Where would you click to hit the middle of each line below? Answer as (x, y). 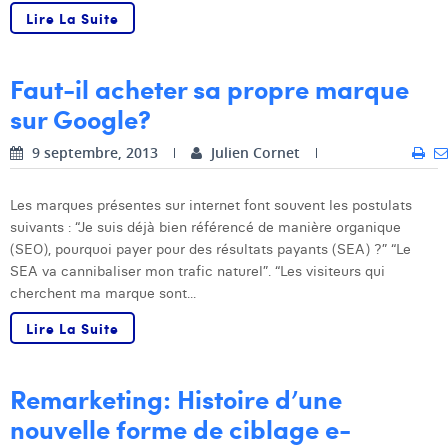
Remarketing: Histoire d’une (176, 398)
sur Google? (80, 118)
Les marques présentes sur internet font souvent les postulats (211, 204)
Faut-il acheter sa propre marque (209, 88)
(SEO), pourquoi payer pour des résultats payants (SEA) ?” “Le (210, 248)
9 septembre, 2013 (93, 152)
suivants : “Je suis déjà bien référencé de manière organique (205, 226)
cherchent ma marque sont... (103, 292)
